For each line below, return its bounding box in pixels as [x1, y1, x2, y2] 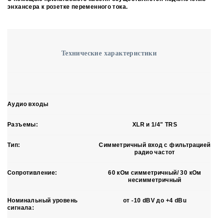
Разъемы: [7, 121, 38, 128]
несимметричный [128, 176, 182, 183]
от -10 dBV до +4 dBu [123, 197, 186, 204]
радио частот [134, 148, 175, 156]
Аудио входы [7, 100, 49, 108]
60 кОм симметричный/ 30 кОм [108, 169, 201, 176]
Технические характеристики [61, 49, 157, 57]
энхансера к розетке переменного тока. [7, 3, 128, 11]
